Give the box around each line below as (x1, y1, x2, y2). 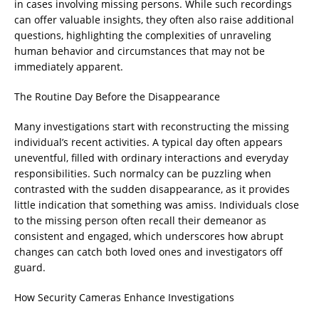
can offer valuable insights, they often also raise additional (14, 13, 294, 26)
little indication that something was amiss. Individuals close (14, 198, 299, 211)
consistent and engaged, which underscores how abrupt (14, 229, 283, 243)
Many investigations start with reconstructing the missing (14, 120, 289, 133)
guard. (14, 261, 46, 274)
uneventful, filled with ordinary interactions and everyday (14, 151, 288, 164)
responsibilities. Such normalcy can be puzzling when (14, 167, 271, 180)
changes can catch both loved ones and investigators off (14, 245, 283, 258)
